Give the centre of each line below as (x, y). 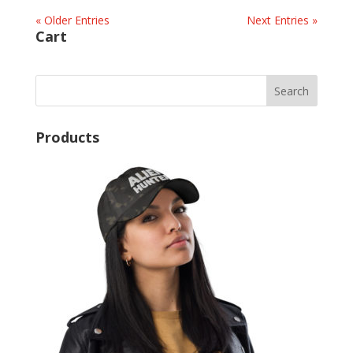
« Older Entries (72, 20)
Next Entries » (282, 20)
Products (67, 137)
